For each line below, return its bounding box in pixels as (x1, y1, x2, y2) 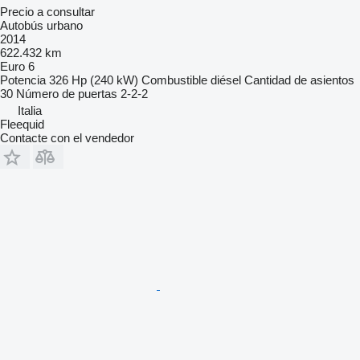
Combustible (141, 73, 207, 88)
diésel (211, 73, 241, 88)
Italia (18, 104, 42, 118)
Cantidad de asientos (244, 73, 354, 88)
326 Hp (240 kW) (49, 73, 138, 88)
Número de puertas (16, 87, 117, 101)
